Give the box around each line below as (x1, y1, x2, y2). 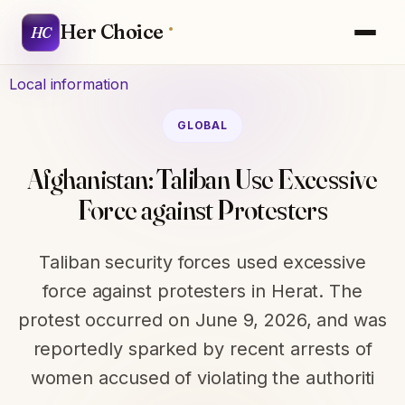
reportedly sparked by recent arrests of (33, 338, 372, 360)
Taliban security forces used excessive (39, 251, 366, 273)
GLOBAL (176, 118, 229, 132)
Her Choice (60, 19, 164, 44)
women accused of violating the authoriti (30, 367, 375, 389)
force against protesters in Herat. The (42, 280, 363, 302)
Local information (9, 74, 128, 93)
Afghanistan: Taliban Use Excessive (27, 163, 378, 196)
